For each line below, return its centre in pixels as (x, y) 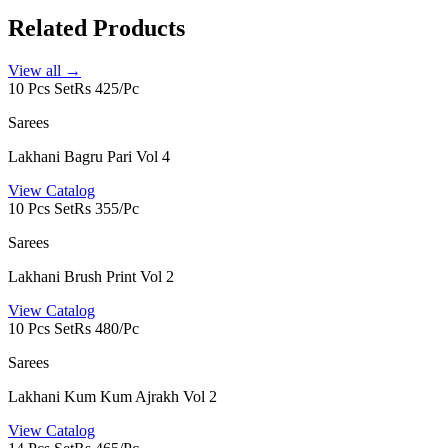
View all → (44, 71)
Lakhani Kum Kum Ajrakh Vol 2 (112, 397)
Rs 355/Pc (106, 209)
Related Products (96, 28)
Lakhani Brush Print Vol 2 (91, 277)
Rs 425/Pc (106, 89)
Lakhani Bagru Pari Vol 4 (89, 157)
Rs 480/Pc (106, 329)
